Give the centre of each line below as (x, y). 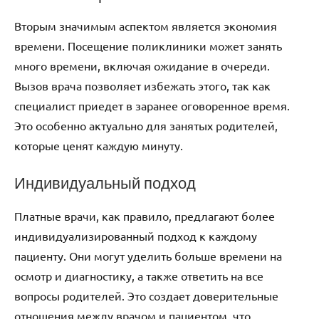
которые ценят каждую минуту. (99, 146)
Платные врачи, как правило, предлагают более (145, 215)
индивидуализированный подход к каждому (136, 235)
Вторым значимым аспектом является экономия (146, 26)
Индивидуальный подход (105, 183)
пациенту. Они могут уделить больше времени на (148, 255)
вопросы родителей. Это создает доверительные (146, 295)
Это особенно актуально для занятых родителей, (146, 126)
